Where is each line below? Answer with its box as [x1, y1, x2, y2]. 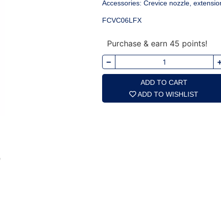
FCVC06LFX [102, 16, 142, 25]
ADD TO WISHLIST [138, 90, 198, 99]
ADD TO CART [140, 78, 187, 87]
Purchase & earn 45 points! [107, 38, 207, 49]
